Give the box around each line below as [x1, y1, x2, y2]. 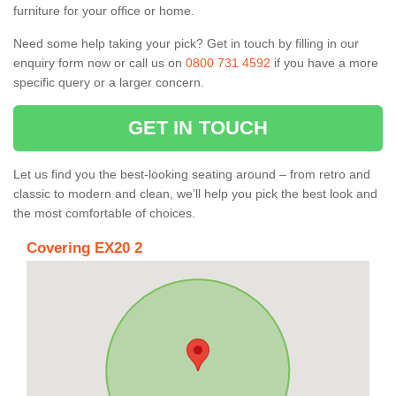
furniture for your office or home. [13, 3, 198, 18]
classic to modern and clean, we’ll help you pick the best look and [13, 186, 377, 201]
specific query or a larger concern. [13, 74, 208, 89]
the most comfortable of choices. [13, 205, 195, 220]
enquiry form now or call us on [13, 55, 186, 70]
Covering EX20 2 [27, 239, 142, 256]
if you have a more [270, 55, 378, 70]
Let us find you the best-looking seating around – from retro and [13, 166, 370, 181]
